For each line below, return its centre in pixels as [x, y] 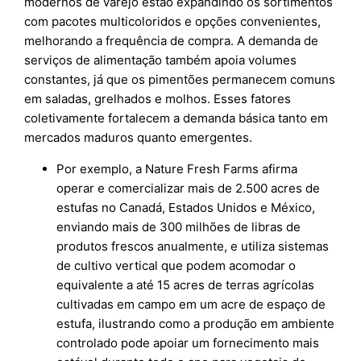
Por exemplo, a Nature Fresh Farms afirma [177, 169]
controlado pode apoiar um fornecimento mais [188, 343]
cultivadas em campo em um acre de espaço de [191, 305]
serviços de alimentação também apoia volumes [161, 60]
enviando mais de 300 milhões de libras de [179, 227]
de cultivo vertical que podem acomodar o [176, 266]
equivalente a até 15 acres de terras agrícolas [186, 285]
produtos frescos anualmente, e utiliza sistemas [193, 247]
